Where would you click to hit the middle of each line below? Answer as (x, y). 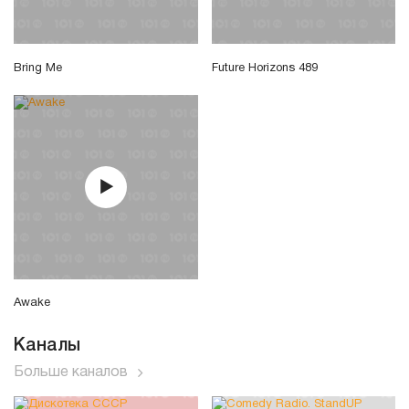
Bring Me (38, 69)
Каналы (47, 346)
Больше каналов (71, 373)
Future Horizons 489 (264, 69)
